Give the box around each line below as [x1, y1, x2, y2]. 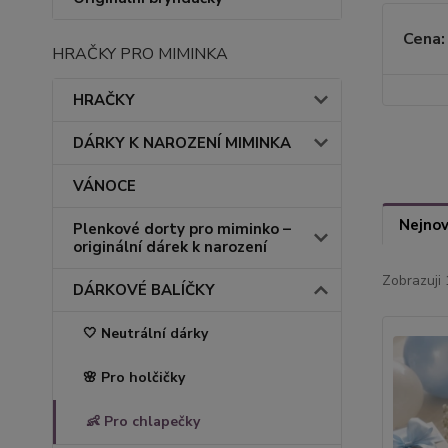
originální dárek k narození [73, 237, 267, 257]
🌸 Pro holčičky [83, 368, 185, 387]
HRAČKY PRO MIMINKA [52, 43, 228, 65]
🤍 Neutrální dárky [83, 324, 208, 343]
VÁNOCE [73, 176, 136, 196]
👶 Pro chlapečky [86, 412, 200, 431]
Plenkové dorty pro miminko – [73, 219, 291, 239]
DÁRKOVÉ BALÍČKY [73, 280, 215, 300]
